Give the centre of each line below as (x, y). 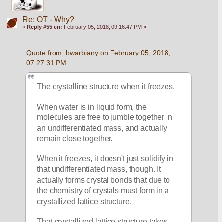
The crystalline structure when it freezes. (106, 86)
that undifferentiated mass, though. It (99, 169)
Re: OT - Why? (48, 20)
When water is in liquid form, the (92, 107)
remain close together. (76, 139)
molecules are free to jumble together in (105, 117)
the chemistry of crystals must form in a (103, 191)
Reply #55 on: (44, 27)
